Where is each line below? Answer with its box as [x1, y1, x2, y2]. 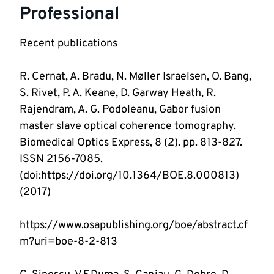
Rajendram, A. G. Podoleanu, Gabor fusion [20, 103, 221, 117]
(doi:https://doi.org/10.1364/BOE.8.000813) [20, 169, 239, 183]
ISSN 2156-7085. [20, 152, 103, 167]
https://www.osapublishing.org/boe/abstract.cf [20, 218, 248, 233]
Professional [20, 4, 119, 26]
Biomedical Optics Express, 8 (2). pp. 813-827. [20, 136, 242, 150]
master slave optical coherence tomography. [20, 119, 236, 134]
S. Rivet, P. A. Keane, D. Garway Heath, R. [20, 86, 216, 101]
